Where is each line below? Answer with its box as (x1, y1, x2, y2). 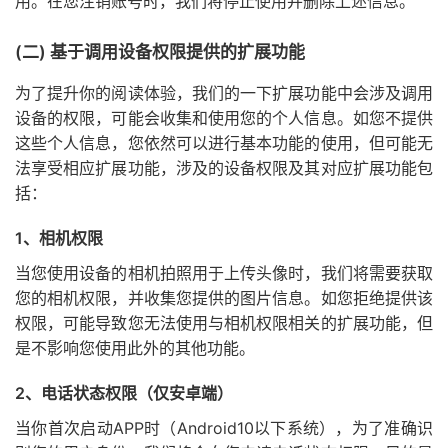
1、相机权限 (15, 228, 103, 248)
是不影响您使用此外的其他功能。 (15, 338, 255, 358)
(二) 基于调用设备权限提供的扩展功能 (15, 42, 305, 62)
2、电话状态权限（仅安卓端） (15, 383, 233, 403)
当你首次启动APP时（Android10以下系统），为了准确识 (15, 418, 433, 438)
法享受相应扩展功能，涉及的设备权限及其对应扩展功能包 (15, 158, 433, 178)
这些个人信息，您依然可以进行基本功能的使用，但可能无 (15, 133, 433, 153)
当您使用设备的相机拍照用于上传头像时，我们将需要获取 (15, 263, 433, 283)
